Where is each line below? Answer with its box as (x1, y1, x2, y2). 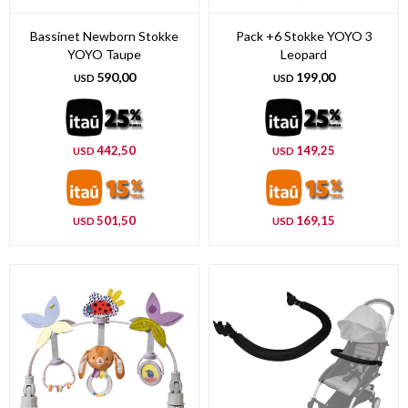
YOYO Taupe (67, 46, 141, 63)
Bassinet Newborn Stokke (30, 28, 178, 45)
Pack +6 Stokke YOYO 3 (235, 28, 372, 45)
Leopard (280, 46, 327, 63)
